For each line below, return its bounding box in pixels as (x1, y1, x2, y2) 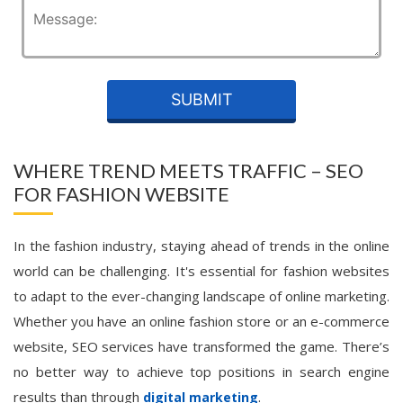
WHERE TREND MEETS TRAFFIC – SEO (13, 158, 363, 183)
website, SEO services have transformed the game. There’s (13, 337, 390, 355)
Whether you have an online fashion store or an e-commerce (13, 312, 390, 330)
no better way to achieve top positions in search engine (13, 363, 390, 381)
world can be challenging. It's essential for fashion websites (13, 262, 390, 280)
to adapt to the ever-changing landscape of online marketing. (13, 287, 390, 305)
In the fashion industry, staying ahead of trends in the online (13, 237, 390, 255)
